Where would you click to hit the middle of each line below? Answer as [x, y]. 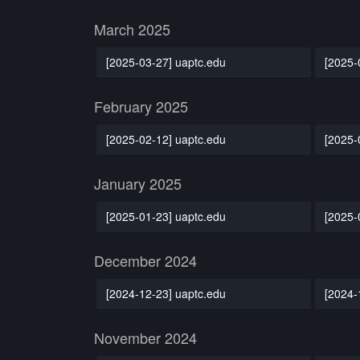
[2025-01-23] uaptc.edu [166, 216]
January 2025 [138, 183]
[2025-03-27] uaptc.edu [166, 61]
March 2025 [132, 29]
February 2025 [141, 106]
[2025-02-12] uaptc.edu [166, 139]
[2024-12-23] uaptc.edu [166, 293]
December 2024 [145, 260]
